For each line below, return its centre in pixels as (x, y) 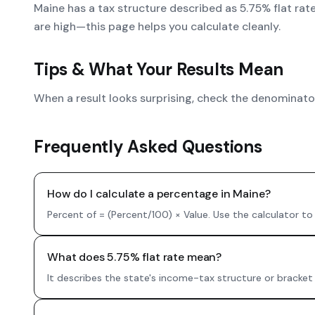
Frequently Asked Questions (148, 147)
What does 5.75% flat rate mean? (135, 257)
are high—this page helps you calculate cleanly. (157, 26)
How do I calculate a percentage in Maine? (159, 194)
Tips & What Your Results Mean (159, 69)
